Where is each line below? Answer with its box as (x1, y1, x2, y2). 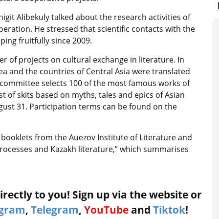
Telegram (31, 203, 79, 217)
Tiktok (153, 203, 185, 217)
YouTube (84, 203, 129, 217)
